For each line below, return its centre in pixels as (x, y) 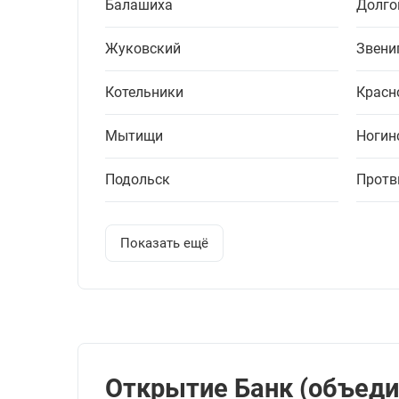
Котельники (144, 93)
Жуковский (143, 49)
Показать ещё (164, 244)
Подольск (138, 180)
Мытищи (134, 136)
